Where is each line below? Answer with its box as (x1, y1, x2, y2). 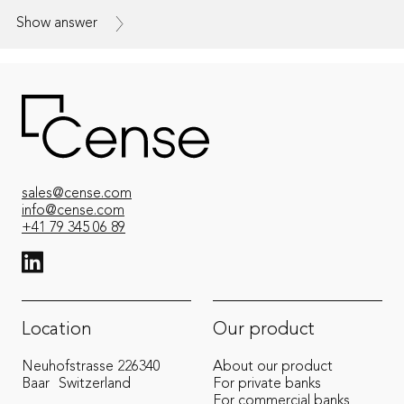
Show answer (16, 15, 97, 31)
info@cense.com (22, 204, 124, 218)
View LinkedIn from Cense (21, 261, 269, 283)
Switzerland (59, 377, 131, 391)
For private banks (213, 377, 321, 391)
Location (22, 321, 92, 339)
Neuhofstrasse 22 (22, 360, 132, 374)
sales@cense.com (22, 187, 132, 201)
